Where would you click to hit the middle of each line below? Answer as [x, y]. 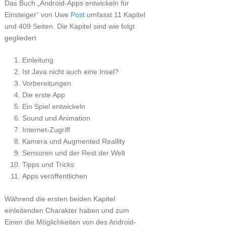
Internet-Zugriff [47, 130]
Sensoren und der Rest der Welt [74, 153]
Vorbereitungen [47, 83]
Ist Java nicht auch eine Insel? [71, 72]
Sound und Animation [57, 118]
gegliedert [20, 38]
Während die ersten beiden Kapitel [60, 199]
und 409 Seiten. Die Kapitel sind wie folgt [69, 26]
